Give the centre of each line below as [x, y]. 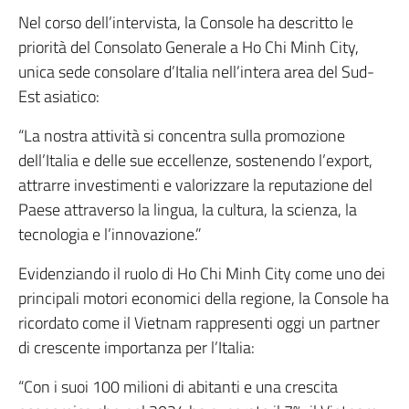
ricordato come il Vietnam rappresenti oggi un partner [199, 322]
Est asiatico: [59, 96]
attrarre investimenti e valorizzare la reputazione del [195, 184]
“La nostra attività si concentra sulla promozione [182, 135]
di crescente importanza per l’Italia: [136, 347]
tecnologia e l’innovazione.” [110, 234]
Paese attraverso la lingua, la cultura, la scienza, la [188, 209]
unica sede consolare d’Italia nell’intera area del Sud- [196, 71]
